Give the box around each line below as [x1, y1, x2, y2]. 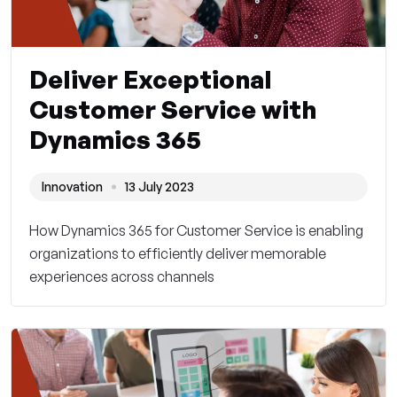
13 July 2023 [125, 179, 194, 195]
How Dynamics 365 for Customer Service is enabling [29, 222, 363, 240]
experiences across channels [29, 268, 214, 286]
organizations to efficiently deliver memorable [29, 245, 326, 263]
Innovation [42, 179, 103, 195]
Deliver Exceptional [29, 64, 272, 96]
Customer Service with [29, 94, 316, 126]
